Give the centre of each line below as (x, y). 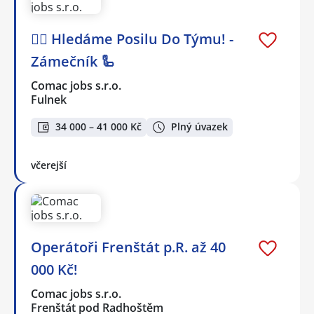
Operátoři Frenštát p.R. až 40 (128, 247)
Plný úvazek (199, 127)
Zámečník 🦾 (73, 62)
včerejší (49, 165)
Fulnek (49, 100)
